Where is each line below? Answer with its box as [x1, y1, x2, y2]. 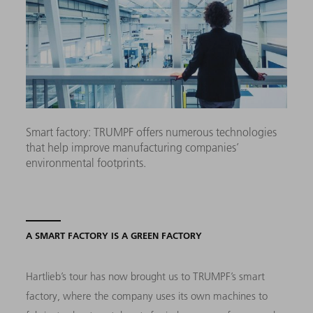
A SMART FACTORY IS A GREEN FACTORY [26, 229, 203, 241]
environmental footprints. [26, 155, 147, 170]
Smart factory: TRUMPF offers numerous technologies [26, 124, 277, 139]
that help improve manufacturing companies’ [26, 140, 240, 154]
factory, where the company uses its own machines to [26, 289, 268, 303]
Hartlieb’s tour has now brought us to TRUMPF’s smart [26, 269, 265, 283]
